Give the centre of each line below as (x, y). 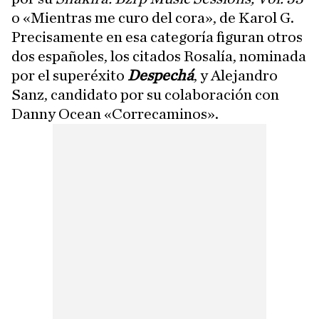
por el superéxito (69, 75)
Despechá (161, 75)
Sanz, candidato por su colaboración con (145, 95)
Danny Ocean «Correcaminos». (115, 114)
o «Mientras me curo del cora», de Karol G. (153, 18)
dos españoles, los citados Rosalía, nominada (159, 56)
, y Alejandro (236, 75)
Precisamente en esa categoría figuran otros (157, 37)
